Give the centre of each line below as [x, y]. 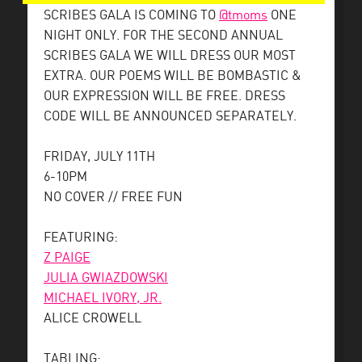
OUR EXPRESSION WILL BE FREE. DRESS [164, 97]
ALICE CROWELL [93, 319]
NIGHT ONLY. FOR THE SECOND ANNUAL [163, 36]
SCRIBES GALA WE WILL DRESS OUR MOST [170, 56]
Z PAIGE [67, 258]
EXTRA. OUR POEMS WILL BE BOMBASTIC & [173, 76]
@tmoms [243, 16]
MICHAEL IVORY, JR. [103, 299]
